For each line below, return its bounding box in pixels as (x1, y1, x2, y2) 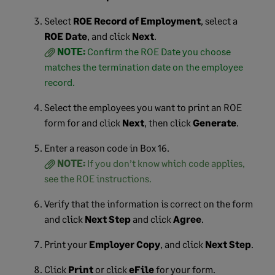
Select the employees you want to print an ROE (44, 101, 242, 113)
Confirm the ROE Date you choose (87, 45, 231, 57)
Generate (193, 117, 236, 128)
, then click (144, 117, 193, 128)
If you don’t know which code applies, (87, 157, 245, 169)
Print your (44, 238, 89, 250)
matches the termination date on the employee (44, 61, 243, 72)
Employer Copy (89, 238, 160, 250)
